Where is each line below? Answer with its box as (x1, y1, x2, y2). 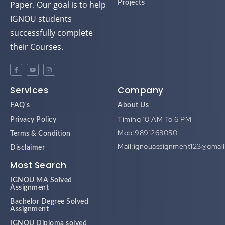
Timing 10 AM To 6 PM (118, 108, 191, 118)
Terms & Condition (10, 124, 71, 132)
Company (118, 78, 164, 91)
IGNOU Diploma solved (10, 214, 87, 221)
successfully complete (10, 21, 93, 33)
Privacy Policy (10, 110, 56, 118)
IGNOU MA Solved (10, 171, 72, 178)
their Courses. (10, 35, 63, 47)
